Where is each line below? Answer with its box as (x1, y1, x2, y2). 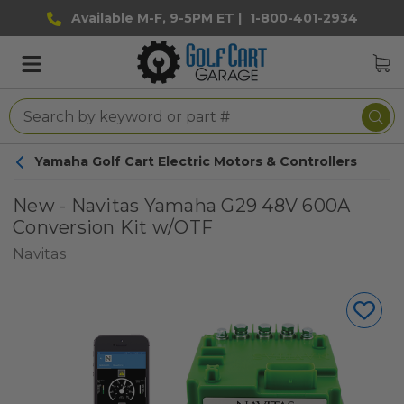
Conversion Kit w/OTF (13, 216, 213, 238)
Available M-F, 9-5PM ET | (67, 10, 245, 26)
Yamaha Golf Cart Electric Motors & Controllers (34, 153, 357, 170)
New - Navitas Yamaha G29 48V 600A (13, 195, 351, 216)
